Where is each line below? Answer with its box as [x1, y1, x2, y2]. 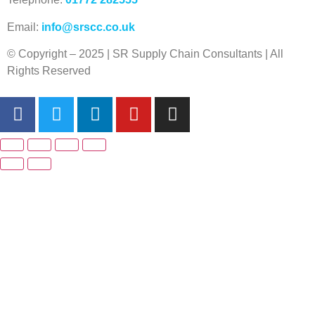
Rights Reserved [7, 65, 91, 77]
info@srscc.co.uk [41, 20, 135, 33]
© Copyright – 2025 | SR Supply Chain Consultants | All [7, 48, 283, 60]
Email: [7, 20, 41, 33]
